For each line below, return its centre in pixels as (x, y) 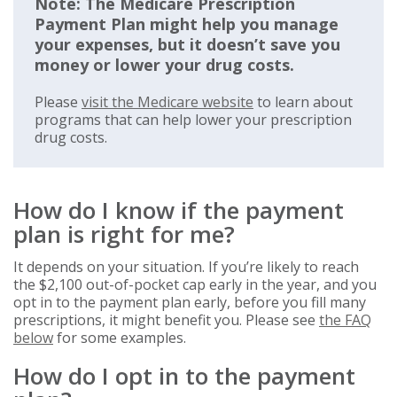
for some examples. (120, 338)
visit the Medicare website (167, 102)
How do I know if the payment (179, 210)
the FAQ (345, 320)
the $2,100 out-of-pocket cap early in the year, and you (195, 285)
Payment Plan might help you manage (187, 24)
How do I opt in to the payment (184, 376)
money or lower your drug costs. (164, 65)
